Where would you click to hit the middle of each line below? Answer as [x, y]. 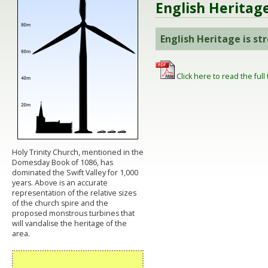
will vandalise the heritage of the [69, 223]
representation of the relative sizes [74, 193]
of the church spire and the [60, 203]
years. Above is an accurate [60, 182]
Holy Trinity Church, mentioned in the [78, 152]
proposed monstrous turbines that [73, 213]
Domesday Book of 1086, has [63, 162]
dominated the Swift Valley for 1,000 [75, 172]
